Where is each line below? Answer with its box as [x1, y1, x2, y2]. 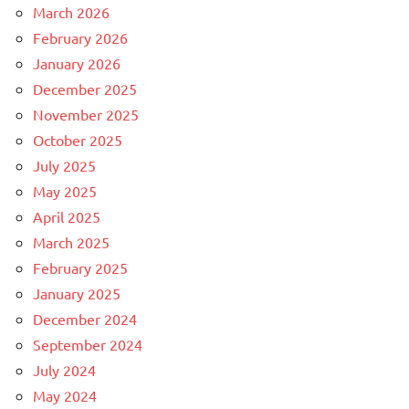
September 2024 [33, 335, 142, 354]
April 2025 [33, 207, 100, 226]
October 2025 [33, 131, 122, 150]
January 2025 [33, 284, 121, 303]
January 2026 [33, 54, 121, 73]
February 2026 [33, 28, 128, 47]
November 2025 [33, 105, 139, 124]
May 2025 [33, 182, 97, 201]
